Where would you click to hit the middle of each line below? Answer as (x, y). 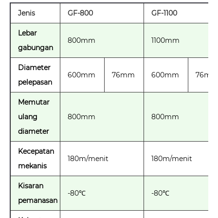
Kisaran (31, 186)
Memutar (34, 102)
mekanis (32, 166)
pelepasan (35, 82)
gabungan (36, 47)
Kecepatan (36, 151)
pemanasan (38, 200)
